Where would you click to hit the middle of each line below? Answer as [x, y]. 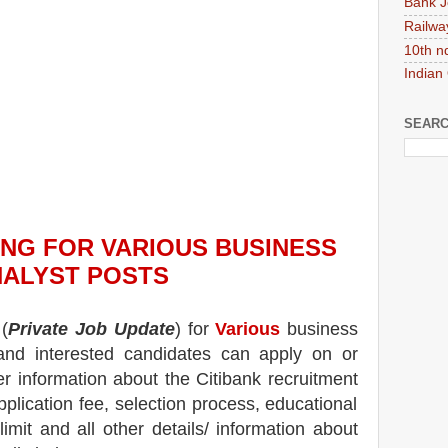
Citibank [229, 378]
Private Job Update [91, 328]
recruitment [310, 378]
